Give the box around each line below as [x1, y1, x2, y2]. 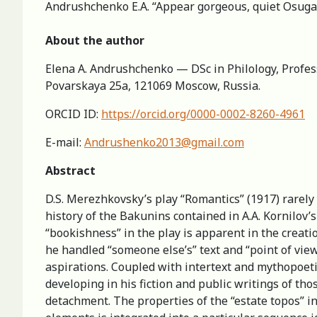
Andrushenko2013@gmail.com [84, 134, 244, 150]
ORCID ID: [45, 105, 101, 122]
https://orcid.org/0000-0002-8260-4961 [101, 105, 305, 122]
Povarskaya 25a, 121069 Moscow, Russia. [45, 77, 260, 93]
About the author [45, 32, 144, 48]
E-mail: [45, 134, 84, 150]
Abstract [45, 162, 96, 178]
